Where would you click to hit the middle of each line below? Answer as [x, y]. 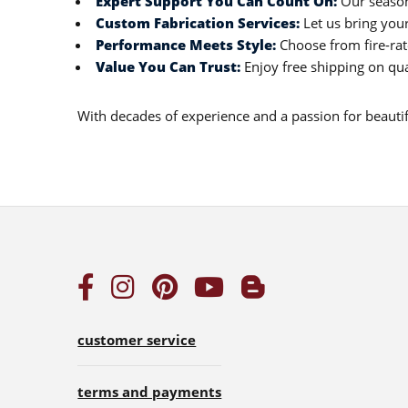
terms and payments [150, 392]
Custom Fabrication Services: [197, 23]
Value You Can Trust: [168, 67]
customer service [137, 340]
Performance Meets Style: [185, 45]
